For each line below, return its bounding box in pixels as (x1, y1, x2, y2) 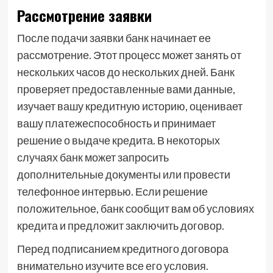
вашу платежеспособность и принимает (16, 116, 216, 130)
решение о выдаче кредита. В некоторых (16, 133, 220, 147)
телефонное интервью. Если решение (16, 185, 208, 198)
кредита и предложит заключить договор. (16, 219, 224, 232)
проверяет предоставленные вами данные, (16, 82, 235, 96)
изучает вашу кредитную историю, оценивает (16, 99, 243, 113)
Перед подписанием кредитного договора (16, 242, 229, 255)
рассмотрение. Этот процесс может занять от (16, 48, 241, 62)
